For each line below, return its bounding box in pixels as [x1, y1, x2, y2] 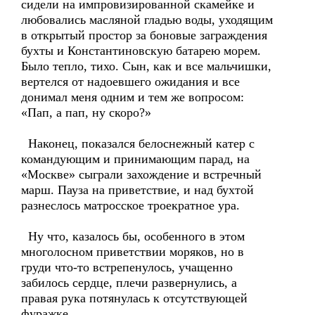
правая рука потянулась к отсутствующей [21, 291, 247, 305]
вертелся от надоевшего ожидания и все [21, 75, 240, 89]
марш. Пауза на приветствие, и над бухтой [21, 183, 254, 197]
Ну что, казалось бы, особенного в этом [21, 229, 245, 243]
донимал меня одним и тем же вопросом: [21, 90, 244, 104]
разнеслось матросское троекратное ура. [21, 198, 240, 212]
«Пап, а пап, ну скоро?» [21, 105, 151, 120]
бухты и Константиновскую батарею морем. [21, 44, 261, 58]
